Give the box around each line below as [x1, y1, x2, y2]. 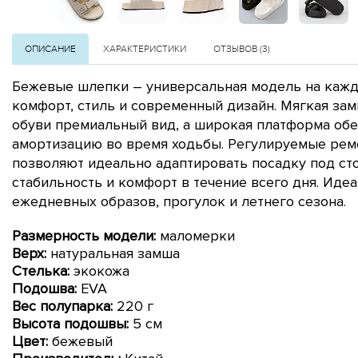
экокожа [70, 261, 129, 280]
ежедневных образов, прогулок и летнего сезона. [12, 192, 346, 210]
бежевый [52, 332, 113, 350]
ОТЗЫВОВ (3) [213, 42, 270, 54]
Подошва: [12, 279, 77, 297]
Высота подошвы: [12, 314, 129, 332]
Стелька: [12, 261, 70, 280]
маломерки [156, 226, 235, 245]
